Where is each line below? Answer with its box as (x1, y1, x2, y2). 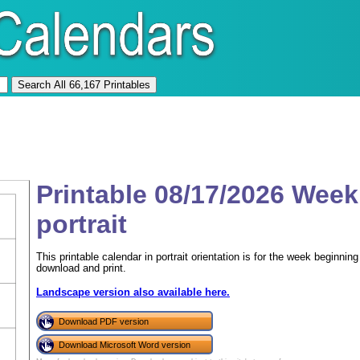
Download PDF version (59, 317, 149, 326)
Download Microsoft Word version (59, 340, 190, 350)
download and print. (36, 262, 126, 274)
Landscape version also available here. (36, 286, 230, 298)
